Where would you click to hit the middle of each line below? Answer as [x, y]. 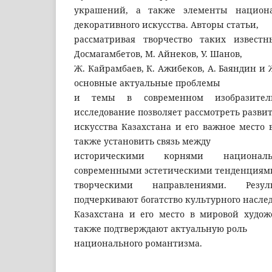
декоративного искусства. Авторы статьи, [166, 24]
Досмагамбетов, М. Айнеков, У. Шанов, [158, 53]
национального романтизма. [138, 243]
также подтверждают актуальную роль [161, 228]
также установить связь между [142, 141]
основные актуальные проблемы [147, 83]
